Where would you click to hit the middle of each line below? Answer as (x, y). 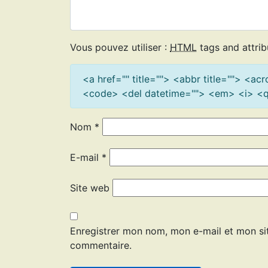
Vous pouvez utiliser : (120, 48)
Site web (90, 188)
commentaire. (101, 246)
